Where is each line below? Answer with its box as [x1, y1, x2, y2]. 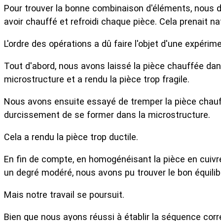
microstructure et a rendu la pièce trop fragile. [4, 74, 189, 84]
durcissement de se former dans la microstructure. [4, 109, 210, 120]
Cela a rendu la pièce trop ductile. [4, 132, 138, 143]
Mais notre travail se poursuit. [4, 189, 124, 200]
